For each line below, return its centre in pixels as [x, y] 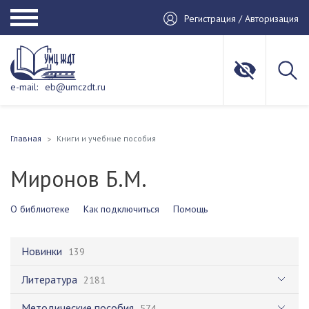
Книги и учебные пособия [106, 138]
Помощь [190, 209]
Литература [49, 279]
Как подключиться [121, 209]
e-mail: [24, 87]
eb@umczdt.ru [75, 87]
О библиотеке [40, 209]
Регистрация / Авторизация [241, 18]
